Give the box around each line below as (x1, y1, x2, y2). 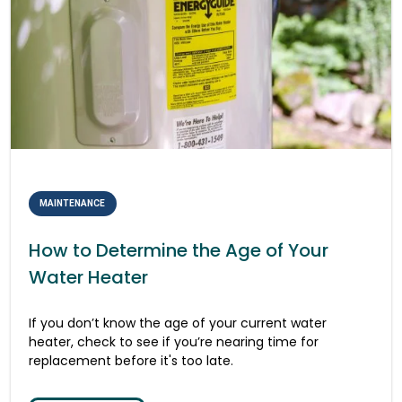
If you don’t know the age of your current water (29, 313, 327, 332)
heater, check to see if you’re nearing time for (29, 332, 319, 351)
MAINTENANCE (39, 197, 106, 208)
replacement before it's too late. (29, 351, 233, 370)
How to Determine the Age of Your (29, 237, 328, 263)
